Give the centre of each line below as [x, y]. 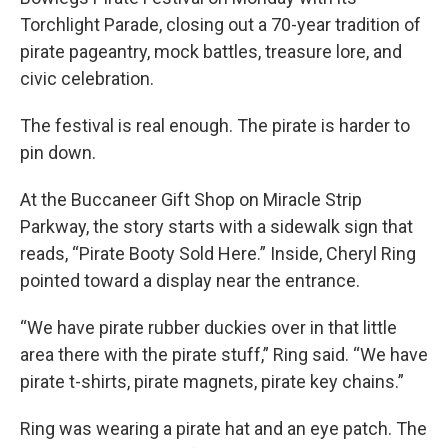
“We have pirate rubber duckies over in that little [208, 327]
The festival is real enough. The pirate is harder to [215, 125]
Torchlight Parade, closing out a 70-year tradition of [220, 24]
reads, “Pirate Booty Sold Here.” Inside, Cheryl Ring [218, 253]
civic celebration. [87, 78]
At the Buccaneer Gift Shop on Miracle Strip [191, 199]
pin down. [58, 152]
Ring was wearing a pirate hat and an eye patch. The [223, 428]
